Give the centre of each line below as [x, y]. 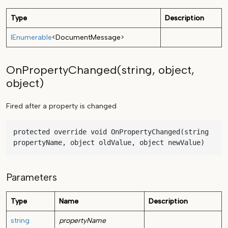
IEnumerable [31, 38]
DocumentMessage [88, 38]
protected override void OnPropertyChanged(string [111, 132]
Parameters [32, 178]
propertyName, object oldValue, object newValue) [109, 143]
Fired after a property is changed [61, 106]
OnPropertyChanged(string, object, [100, 70]
